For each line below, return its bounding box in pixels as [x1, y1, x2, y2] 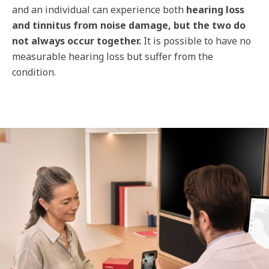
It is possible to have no [141, 34, 251, 47]
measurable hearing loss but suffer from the [12, 50, 213, 63]
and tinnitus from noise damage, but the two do [12, 19, 246, 32]
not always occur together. [12, 34, 141, 47]
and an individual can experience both [12, 3, 186, 16]
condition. [12, 65, 56, 79]
